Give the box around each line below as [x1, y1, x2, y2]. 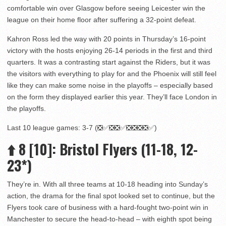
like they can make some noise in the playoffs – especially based [7, 81, 213, 90]
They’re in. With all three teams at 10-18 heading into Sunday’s [7, 180, 208, 189]
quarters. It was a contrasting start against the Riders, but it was [7, 58, 210, 67]
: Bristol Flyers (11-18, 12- [52, 139, 198, 160]
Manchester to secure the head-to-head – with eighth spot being [7, 215, 212, 223]
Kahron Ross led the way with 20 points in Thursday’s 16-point [7, 35, 206, 43]
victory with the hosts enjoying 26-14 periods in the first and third [7, 46, 212, 55]
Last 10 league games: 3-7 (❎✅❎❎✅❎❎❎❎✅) [7, 124, 157, 132]
